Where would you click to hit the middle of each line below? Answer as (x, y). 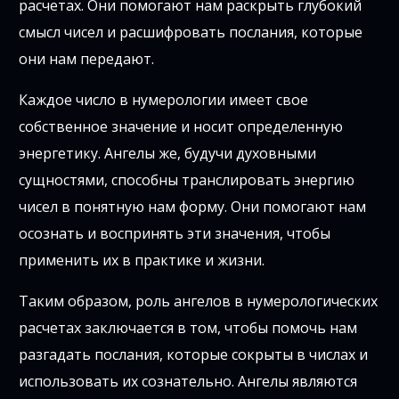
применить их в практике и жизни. (142, 261)
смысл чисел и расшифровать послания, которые (191, 33)
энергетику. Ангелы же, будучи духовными (168, 154)
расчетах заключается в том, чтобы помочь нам (188, 328)
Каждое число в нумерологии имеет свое (164, 100)
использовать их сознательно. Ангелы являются (188, 382)
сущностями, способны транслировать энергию (187, 180)
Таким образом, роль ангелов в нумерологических (199, 301)
